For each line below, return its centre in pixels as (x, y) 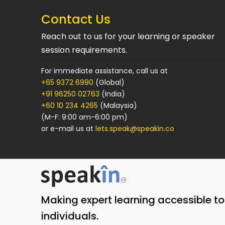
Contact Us (76, 19)
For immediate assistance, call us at (105, 71)
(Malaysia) (118, 105)
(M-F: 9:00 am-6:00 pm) (85, 117)
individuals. (70, 216)
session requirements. (84, 50)
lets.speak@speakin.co (135, 129)
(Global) (109, 82)
